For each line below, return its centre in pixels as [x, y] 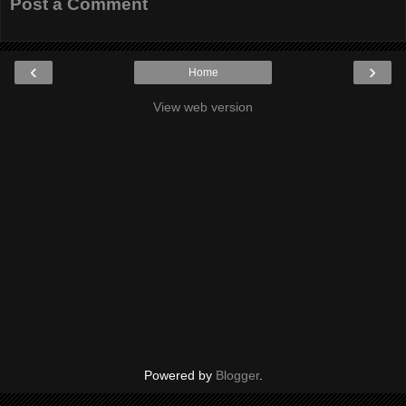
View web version [203, 107]
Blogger [237, 376]
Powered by [179, 376]
